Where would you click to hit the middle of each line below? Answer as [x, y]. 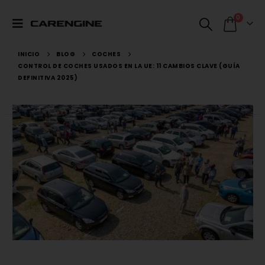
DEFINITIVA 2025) [48, 78]
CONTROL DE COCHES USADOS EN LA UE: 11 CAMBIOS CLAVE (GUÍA [129, 66]
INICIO [29, 54]
